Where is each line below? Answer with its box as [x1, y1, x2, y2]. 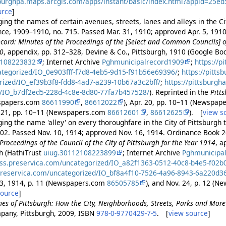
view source [168, 208, 208, 218]
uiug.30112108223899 [43, 147, 117, 157]
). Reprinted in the [149, 87, 211, 97]
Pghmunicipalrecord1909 [102, 56, 185, 67]
